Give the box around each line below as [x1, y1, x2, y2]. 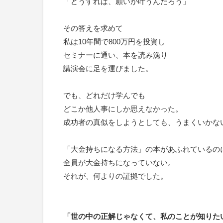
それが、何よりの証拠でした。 [63, 172, 168, 180]
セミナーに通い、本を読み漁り [63, 51, 168, 59]
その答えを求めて [63, 24, 123, 32]
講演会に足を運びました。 [63, 64, 153, 73]
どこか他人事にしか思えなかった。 [63, 105, 183, 113]
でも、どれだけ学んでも [63, 91, 145, 100]
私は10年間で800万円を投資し [63, 37, 165, 46]
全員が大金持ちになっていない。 [63, 158, 175, 167]
